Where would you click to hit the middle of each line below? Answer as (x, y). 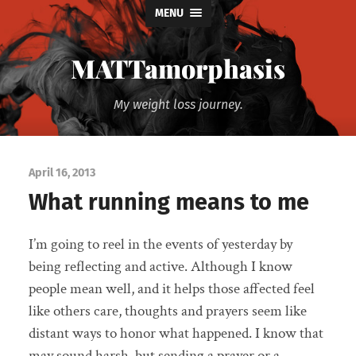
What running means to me (168, 202)
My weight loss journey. (178, 104)
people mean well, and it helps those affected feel (171, 289)
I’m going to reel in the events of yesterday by (160, 245)
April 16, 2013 (62, 172)
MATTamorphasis (178, 68)
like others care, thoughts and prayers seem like (167, 311)
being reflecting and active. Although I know (160, 267)
